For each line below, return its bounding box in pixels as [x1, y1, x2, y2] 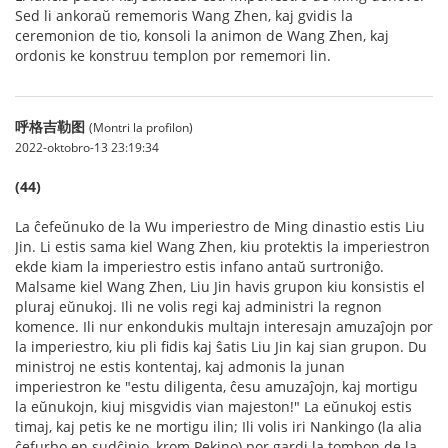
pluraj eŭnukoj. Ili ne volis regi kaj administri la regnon [15, 296, 382, 316]
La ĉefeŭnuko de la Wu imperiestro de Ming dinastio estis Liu [15, 216, 425, 236]
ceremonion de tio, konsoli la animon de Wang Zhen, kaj [15, 25, 389, 45]
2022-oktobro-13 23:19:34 [15, 138, 159, 155]
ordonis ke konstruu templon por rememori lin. [15, 45, 331, 65]
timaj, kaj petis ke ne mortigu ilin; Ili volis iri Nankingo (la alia [15, 416, 422, 436]
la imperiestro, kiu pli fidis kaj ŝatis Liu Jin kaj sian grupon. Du [15, 336, 427, 356]
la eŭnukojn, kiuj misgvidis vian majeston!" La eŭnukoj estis [15, 396, 412, 416]
